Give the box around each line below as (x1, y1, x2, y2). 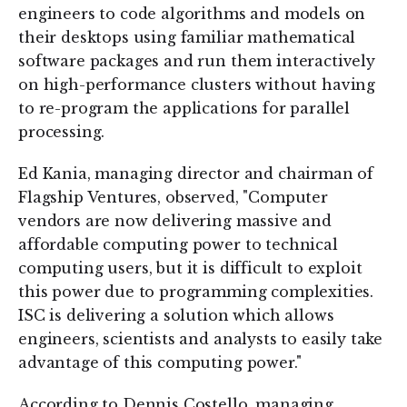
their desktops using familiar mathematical (18, 28, 356, 46)
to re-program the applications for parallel (18, 99, 351, 117)
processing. (18, 123, 105, 141)
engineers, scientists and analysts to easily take (18, 330, 383, 348)
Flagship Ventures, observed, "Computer (18, 188, 328, 206)
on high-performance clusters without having (18, 75, 376, 94)
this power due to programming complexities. (18, 283, 374, 301)
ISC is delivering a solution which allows (18, 306, 334, 324)
